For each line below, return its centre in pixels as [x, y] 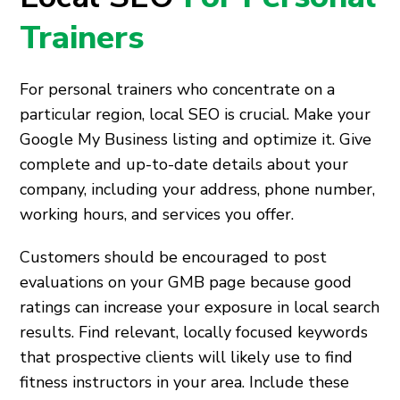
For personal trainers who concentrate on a [178, 90]
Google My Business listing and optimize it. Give [196, 140]
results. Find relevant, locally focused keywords [194, 333]
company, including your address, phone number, [198, 190]
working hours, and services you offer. [157, 215]
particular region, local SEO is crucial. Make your [196, 115]
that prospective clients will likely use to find [187, 358]
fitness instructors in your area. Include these [185, 383]
